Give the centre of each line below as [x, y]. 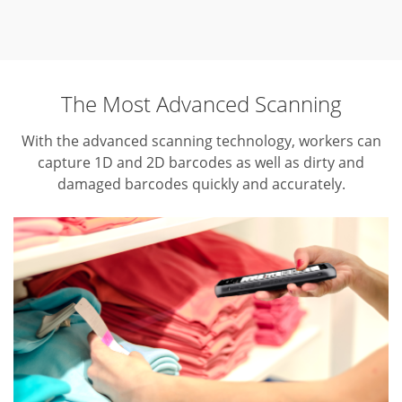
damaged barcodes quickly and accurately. [201, 184]
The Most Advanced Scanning [201, 103]
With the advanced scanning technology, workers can [201, 140]
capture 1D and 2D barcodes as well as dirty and [201, 162]
